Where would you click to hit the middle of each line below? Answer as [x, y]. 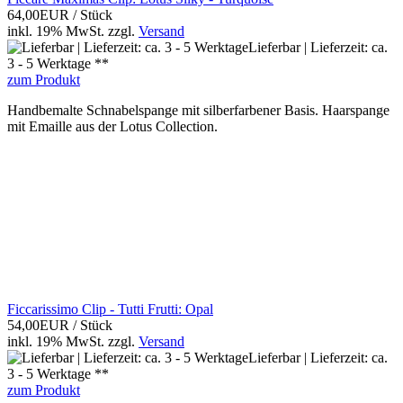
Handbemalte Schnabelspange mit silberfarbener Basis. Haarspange [198, 111]
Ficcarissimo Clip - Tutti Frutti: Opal [110, 309]
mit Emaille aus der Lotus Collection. [112, 127]
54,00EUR [40, 326]
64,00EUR [40, 15]
